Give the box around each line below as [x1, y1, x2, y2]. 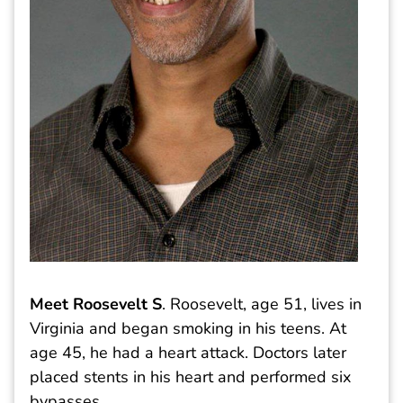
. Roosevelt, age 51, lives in [162, 292, 362, 315]
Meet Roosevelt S [30, 292, 162, 315]
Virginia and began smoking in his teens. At [30, 317, 346, 339]
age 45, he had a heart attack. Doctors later [30, 341, 346, 363]
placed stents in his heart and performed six [30, 365, 351, 388]
